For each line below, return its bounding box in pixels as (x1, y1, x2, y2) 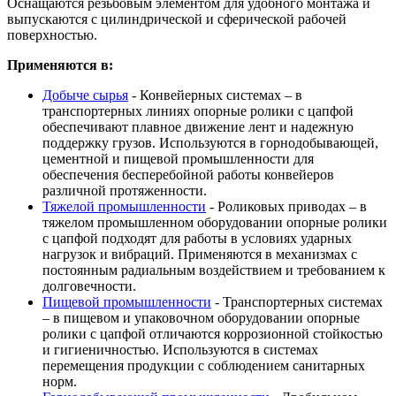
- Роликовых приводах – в (206, 198, 367, 214)
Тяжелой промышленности (42, 198, 206, 214)
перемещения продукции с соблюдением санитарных (42, 357, 365, 373)
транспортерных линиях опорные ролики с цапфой (42, 103, 354, 118)
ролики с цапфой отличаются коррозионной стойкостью (42, 325, 383, 341)
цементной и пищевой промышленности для (42, 150, 314, 166)
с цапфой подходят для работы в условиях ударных (42, 230, 352, 246)
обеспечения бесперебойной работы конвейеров (42, 166, 334, 182)
